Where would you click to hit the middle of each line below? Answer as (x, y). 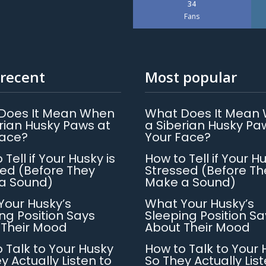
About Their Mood (197, 227)
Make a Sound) (190, 182)
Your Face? (178, 137)
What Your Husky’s (199, 204)
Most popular (191, 77)
